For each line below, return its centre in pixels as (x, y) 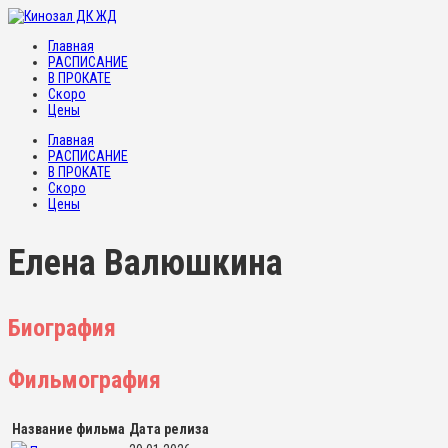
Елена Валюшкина (145, 262)
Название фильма (68, 428)
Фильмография (84, 379)
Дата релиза (169, 428)
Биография (62, 327)
